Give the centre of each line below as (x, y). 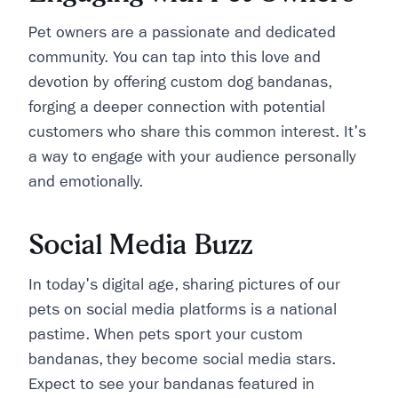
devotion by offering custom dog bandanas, (180, 82)
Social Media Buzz (141, 244)
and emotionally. (86, 182)
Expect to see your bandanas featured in (171, 384)
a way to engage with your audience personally (192, 157)
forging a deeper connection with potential (177, 107)
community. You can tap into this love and (175, 57)
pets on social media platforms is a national (183, 310)
